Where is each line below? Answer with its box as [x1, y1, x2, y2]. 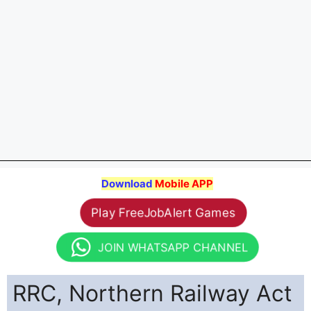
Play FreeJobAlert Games [85, 204, 242, 220]
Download [101, 177, 155, 191]
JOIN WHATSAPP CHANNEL [93, 239, 255, 255]
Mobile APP [155, 177, 213, 191]
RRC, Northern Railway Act [12, 279, 292, 307]
